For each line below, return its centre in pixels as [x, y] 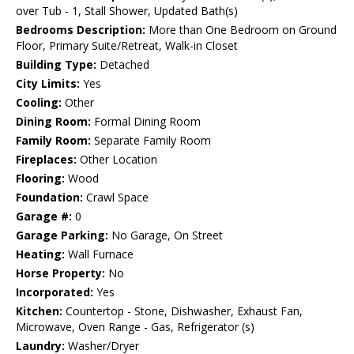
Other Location [117, 160]
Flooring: [40, 179]
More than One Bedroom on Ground [241, 30]
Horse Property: [60, 273]
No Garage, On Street [166, 235]
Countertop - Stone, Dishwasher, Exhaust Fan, [183, 311]
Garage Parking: [62, 235]
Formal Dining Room [146, 122]
